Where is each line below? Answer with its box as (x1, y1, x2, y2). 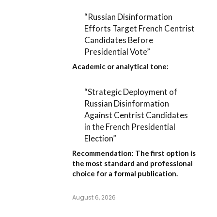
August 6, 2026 (72, 193, 116, 202)
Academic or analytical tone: (72, 62, 169, 71)
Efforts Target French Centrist (84, 23, 195, 33)
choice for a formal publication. (72, 169, 178, 178)
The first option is (134, 149, 196, 158)
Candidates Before (84, 34, 154, 45)
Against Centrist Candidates (84, 109, 188, 120)
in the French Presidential (84, 121, 176, 132)
